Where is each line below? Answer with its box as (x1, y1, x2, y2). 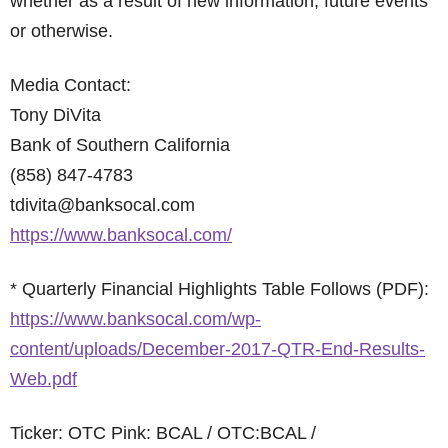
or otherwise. (10, 21, 113, 41)
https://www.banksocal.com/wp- (10, 309, 261, 329)
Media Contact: (10, 75, 131, 95)
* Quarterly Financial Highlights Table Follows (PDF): (10, 279, 429, 299)
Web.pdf (10, 369, 77, 389)
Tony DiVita (10, 105, 101, 125)
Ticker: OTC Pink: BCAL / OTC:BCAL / (10, 423, 316, 443)
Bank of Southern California (10, 135, 230, 155)
